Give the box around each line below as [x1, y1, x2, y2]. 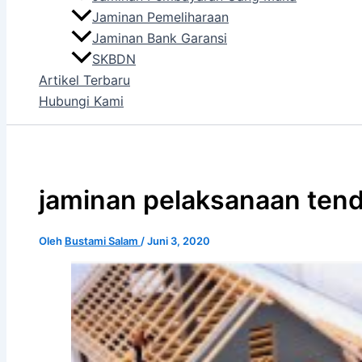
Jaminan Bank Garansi [92, 30, 227, 47]
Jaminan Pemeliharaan [92, 9, 229, 26]
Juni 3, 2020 [147, 234, 210, 247]
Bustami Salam [65, 234, 141, 247]
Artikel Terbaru [39, 72, 130, 89]
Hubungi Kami [39, 93, 124, 110]
